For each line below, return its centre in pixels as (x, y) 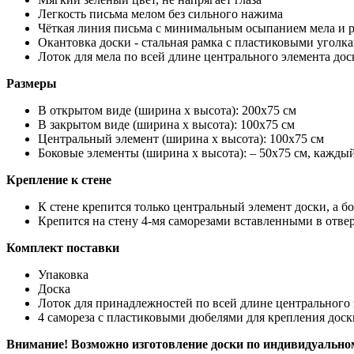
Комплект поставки (63, 247)
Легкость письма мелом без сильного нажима (160, 13)
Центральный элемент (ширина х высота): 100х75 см (181, 138)
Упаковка (63, 274)
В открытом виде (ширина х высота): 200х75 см (167, 110)
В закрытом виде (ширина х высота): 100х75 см (166, 124)
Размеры (32, 83)
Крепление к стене (59, 179)
